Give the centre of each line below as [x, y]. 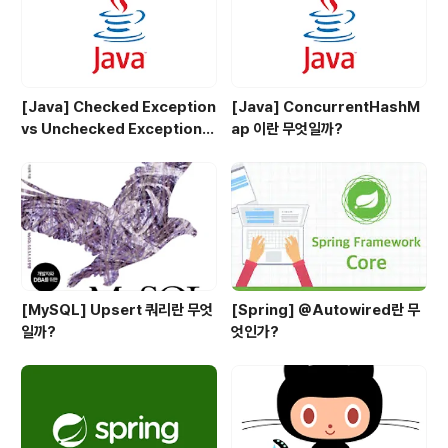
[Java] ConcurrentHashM [325, 106]
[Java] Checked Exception [118, 106]
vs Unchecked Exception [111, 128]
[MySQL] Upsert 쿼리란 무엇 [117, 310]
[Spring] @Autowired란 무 [325, 310]
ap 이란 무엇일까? [287, 128]
